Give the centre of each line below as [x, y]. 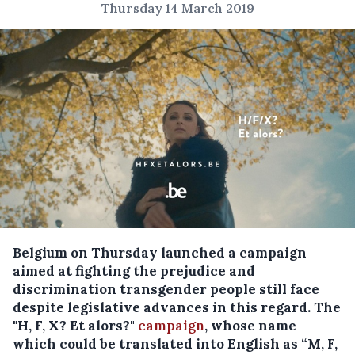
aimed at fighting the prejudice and [134, 271]
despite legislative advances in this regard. [163, 308]
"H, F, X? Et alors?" [75, 326]
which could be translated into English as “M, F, [175, 344]
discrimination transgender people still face [166, 290]
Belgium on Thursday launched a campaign [160, 253]
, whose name [250, 326]
